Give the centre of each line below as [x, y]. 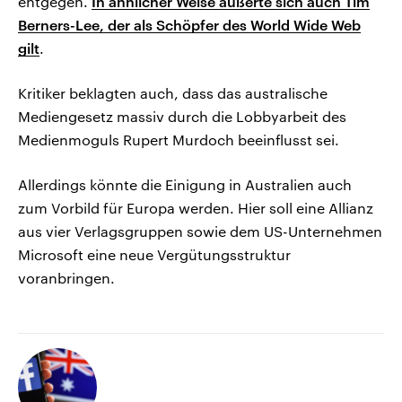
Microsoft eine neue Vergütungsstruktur [154, 254]
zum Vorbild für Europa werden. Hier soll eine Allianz [196, 207]
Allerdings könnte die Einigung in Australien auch [185, 184]
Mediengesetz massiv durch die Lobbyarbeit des [182, 116]
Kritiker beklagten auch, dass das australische [173, 92]
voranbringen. [66, 277]
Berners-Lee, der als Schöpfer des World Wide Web [189, 24]
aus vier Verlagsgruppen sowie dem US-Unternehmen [200, 231]
